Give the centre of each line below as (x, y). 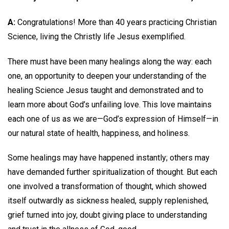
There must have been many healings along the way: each (110, 61)
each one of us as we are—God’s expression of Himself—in (113, 119)
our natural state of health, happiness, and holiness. (99, 133)
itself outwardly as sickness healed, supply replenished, (108, 201)
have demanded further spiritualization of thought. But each (112, 172)
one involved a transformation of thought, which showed (107, 187)
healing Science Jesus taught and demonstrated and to (106, 90)
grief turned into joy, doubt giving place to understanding (107, 215)
